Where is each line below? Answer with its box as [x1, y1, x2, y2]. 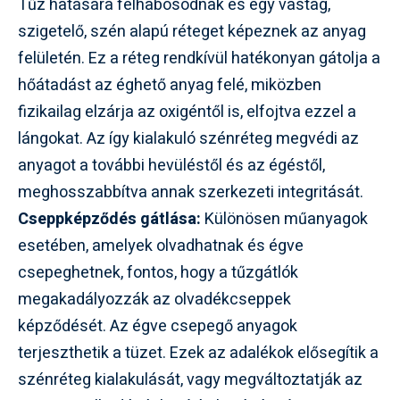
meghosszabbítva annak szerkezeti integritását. [18, 179, 363, 204]
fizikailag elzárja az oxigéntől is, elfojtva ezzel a [18, 99, 356, 124]
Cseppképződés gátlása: [18, 206, 201, 231]
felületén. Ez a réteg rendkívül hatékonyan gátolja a [18, 46, 380, 71]
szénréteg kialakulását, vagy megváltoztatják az [18, 367, 362, 392]
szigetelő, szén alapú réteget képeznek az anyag [18, 19, 366, 44]
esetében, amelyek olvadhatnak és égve [18, 233, 304, 258]
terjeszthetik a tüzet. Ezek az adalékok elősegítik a [18, 340, 379, 365]
